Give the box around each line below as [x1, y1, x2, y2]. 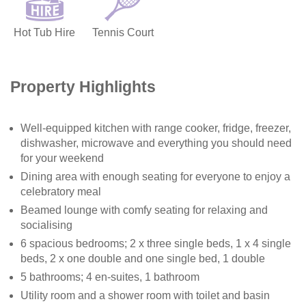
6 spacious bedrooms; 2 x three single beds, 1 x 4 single [20, 237, 291, 249]
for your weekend [20, 152, 104, 164]
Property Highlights [10, 78, 156, 96]
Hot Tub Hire [14, 26, 75, 38]
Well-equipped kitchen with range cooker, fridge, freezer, [20, 122, 291, 134]
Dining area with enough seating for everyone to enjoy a [20, 170, 290, 182]
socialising [20, 219, 72, 231]
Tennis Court [92, 26, 154, 38]
